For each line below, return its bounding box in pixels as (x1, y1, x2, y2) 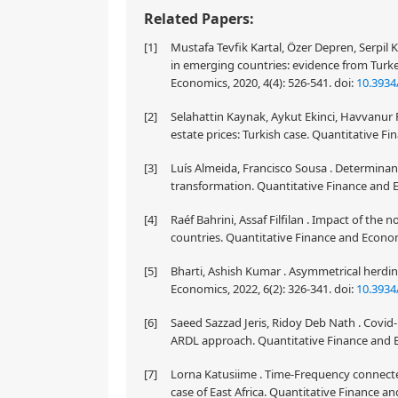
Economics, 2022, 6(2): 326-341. (171, 281, 334, 297)
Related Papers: (144, 9, 254, 28)
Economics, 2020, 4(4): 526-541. (171, 75, 334, 91)
